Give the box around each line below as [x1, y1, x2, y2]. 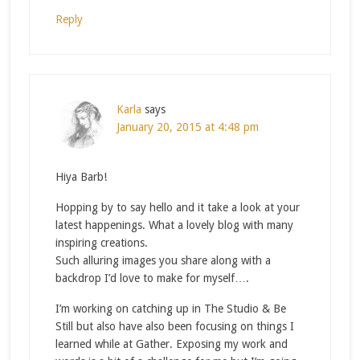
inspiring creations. [55, 235, 148, 249]
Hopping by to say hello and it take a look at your [55, 200, 300, 214]
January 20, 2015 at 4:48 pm [116, 120, 259, 133]
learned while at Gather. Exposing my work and [55, 337, 288, 350]
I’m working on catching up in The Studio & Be [55, 301, 286, 315]
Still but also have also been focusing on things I [55, 319, 294, 333]
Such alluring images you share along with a [55, 253, 271, 267]
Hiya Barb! [55, 170, 107, 183]
